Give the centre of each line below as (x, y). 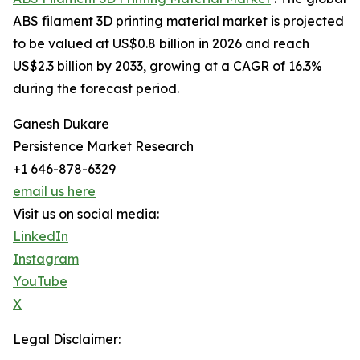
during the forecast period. (96, 89)
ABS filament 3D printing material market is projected (178, 21)
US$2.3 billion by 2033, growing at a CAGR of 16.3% (168, 66)
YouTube (40, 282)
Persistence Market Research (103, 147)
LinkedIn (41, 237)
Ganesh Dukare (61, 124)
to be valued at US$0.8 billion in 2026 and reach (161, 44)
